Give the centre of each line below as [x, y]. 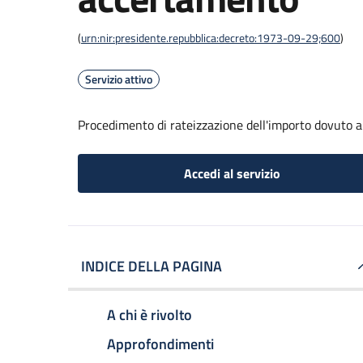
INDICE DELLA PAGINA [152, 266]
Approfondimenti [160, 344]
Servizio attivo [119, 79]
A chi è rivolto [149, 314]
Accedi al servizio [232, 173]
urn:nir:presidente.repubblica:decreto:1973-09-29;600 [211, 38]
